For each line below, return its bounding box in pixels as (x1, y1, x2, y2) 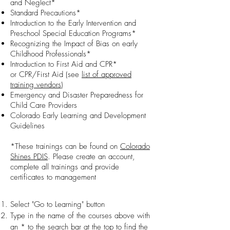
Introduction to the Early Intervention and (10, 18, 136, 28)
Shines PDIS (10, 151, 48, 162)
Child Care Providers (10, 100, 77, 110)
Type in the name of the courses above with (10, 210, 150, 221)
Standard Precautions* (10, 8, 81, 18)
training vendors (10, 80, 61, 90)
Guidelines (10, 121, 45, 131)
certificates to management (10, 172, 96, 182)
